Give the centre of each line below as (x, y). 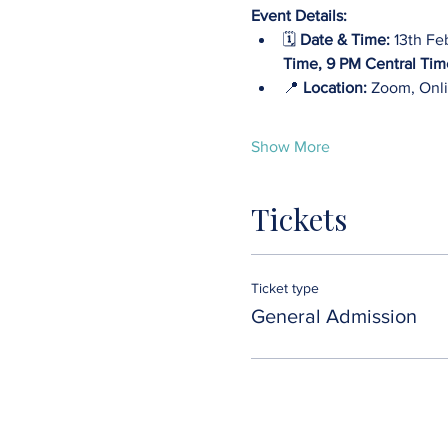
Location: (336, 87)
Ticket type (284, 287)
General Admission (333, 315)
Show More (290, 146)
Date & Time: (344, 39)
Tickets (298, 218)
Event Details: (298, 15)
